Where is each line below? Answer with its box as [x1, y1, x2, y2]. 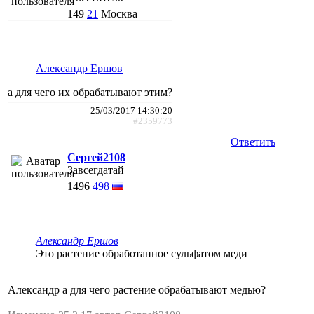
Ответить [231, 135, 275, 148]
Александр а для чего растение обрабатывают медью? [8, 283, 266, 296]
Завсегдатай [67, 163, 124, 176]
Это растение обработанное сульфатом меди [36, 247, 247, 259]
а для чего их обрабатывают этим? [8, 86, 172, 98]
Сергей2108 [67, 151, 125, 163]
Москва [101, 7, 137, 20]
